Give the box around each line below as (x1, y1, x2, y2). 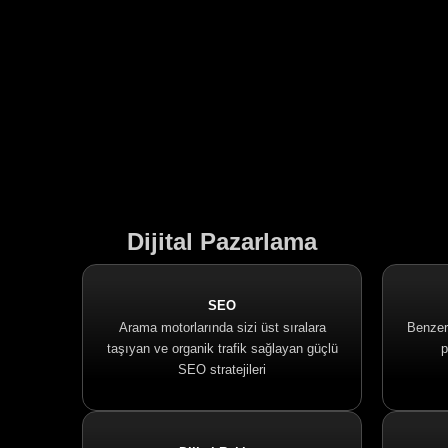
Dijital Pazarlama (127, 228, 317, 255)
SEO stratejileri (178, 362, 266, 377)
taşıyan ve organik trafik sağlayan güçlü (106, 341, 338, 356)
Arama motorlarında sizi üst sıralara (118, 320, 326, 335)
